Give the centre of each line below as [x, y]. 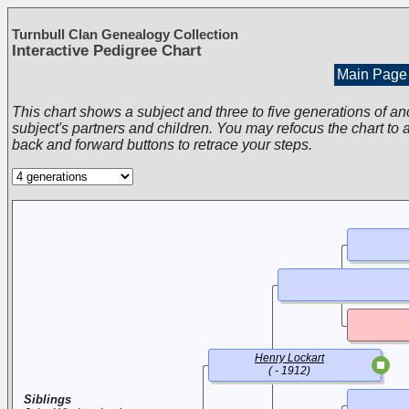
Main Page [372, 74]
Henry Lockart [289, 358]
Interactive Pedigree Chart [107, 51]
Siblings [47, 399]
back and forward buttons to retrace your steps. [162, 145]
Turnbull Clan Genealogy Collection [125, 34]
